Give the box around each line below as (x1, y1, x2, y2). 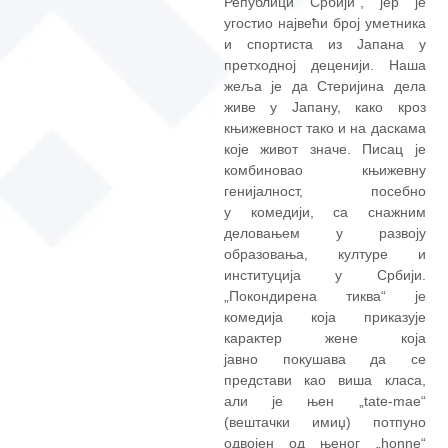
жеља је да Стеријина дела (224, 78, 426, 95)
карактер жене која (224, 330, 426, 347)
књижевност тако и (224, 120, 351, 137)
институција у (224, 267, 377, 284)
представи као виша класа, (224, 372, 426, 389)
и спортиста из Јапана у (224, 36, 426, 53)
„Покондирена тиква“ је (224, 288, 426, 305)
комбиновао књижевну (224, 162, 426, 179)
